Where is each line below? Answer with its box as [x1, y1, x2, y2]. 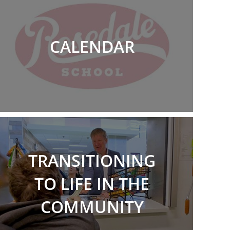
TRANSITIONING [28, 149, 156, 171]
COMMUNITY [40, 195, 144, 218]
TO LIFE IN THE [34, 172, 150, 195]
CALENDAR [49, 35, 135, 57]
